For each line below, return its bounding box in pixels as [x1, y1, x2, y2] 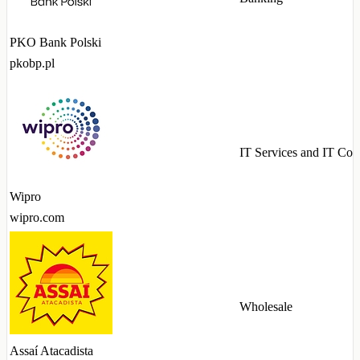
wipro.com [10, 211, 64, 225]
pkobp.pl [10, 56, 55, 71]
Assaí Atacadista [10, 344, 93, 358]
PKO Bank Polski [10, 35, 101, 50]
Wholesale [239, 300, 292, 314]
